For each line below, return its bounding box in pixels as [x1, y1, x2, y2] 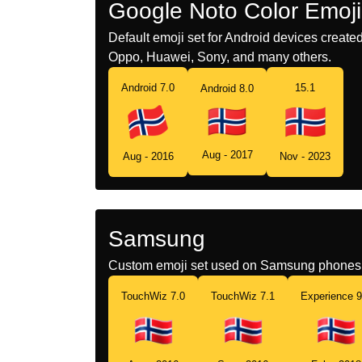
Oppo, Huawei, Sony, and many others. [108, 49, 331, 64]
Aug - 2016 [122, 149, 174, 162]
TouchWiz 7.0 [121, 289, 185, 302]
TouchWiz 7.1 [211, 289, 275, 302]
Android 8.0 [200, 82, 254, 95]
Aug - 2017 [201, 149, 253, 162]
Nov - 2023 [280, 149, 330, 162]
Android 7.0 [121, 81, 175, 94]
